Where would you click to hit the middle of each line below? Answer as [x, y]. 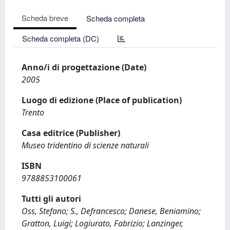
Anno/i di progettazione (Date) [84, 67]
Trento [33, 112]
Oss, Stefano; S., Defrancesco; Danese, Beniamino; [111, 211]
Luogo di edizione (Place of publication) [102, 100]
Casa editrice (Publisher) [71, 133]
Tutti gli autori [51, 199]
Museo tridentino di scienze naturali [85, 145]
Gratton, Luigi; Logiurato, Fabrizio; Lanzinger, [102, 223]
